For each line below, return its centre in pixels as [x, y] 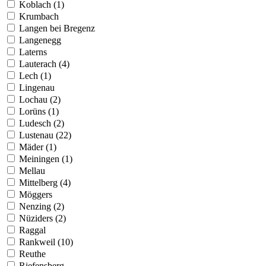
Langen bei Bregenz [57, 28]
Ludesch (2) [42, 123]
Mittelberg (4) [45, 182]
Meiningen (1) [46, 159]
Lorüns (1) [39, 111]
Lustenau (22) [45, 135]
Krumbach [39, 16]
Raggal [32, 230]
